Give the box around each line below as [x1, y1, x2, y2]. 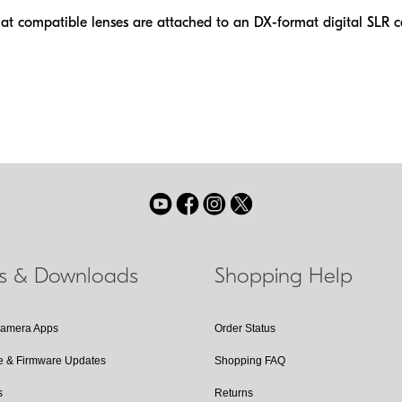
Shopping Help [214, 263, 353, 288]
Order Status [214, 322, 275, 335]
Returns [214, 387, 253, 399]
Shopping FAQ [214, 354, 285, 367]
